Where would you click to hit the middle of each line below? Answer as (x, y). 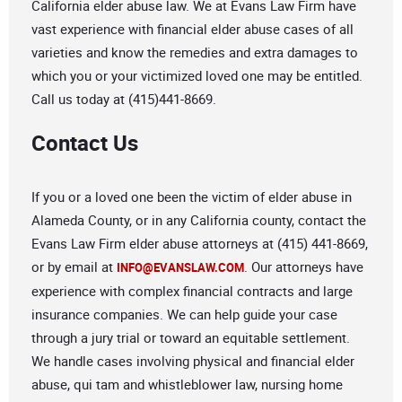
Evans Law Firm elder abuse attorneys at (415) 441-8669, (200, 244)
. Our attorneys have (304, 267)
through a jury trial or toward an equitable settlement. (191, 338)
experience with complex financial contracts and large (192, 291)
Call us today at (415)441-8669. (124, 99)
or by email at (74, 267)
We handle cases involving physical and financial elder (193, 361)
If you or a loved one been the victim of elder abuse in (192, 197)
